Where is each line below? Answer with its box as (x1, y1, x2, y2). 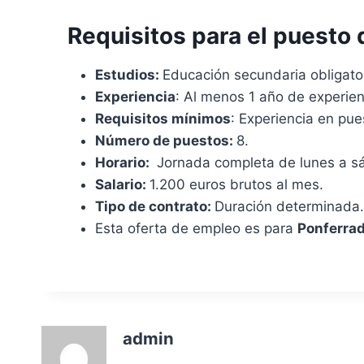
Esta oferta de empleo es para (95, 219, 297, 236)
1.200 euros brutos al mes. (149, 175, 323, 193)
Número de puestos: (95, 132, 236, 149)
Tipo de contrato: (95, 197, 214, 214)
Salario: (95, 175, 149, 193)
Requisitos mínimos (95, 110, 231, 127)
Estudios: (95, 66, 162, 83)
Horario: (95, 154, 153, 171)
